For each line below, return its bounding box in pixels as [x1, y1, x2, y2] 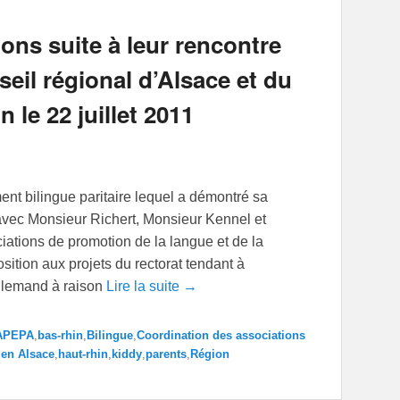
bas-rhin [37, 329, 83, 343]
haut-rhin [58, 347, 108, 362]
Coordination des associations [137, 329, 305, 343]
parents [146, 347, 187, 362]
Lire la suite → [106, 279, 197, 295]
